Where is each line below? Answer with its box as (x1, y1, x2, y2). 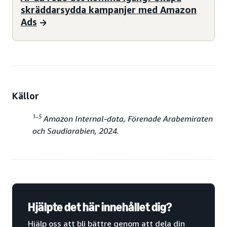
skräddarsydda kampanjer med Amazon (21, 4, 197, 15)
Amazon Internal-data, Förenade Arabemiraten (42, 113, 213, 124)
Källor (12, 90, 39, 102)
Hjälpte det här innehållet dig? (28, 200, 172, 215)
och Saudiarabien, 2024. (32, 126, 119, 136)
